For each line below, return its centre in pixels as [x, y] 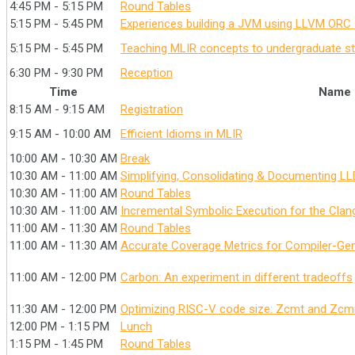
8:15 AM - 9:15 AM [57, 109]
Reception [147, 73]
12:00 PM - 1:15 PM [59, 326]
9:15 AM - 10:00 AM [60, 134]
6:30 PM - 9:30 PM [56, 73]
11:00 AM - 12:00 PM [63, 277]
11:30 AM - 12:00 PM [63, 309]
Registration [152, 109]
